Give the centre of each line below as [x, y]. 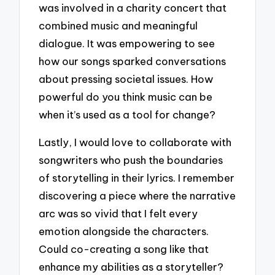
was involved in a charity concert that [133, 8]
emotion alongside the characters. [124, 231]
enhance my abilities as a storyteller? [131, 267]
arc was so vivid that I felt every [118, 214]
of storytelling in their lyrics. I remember [137, 178]
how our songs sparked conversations [133, 61]
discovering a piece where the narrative [137, 196]
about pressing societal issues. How [126, 79]
